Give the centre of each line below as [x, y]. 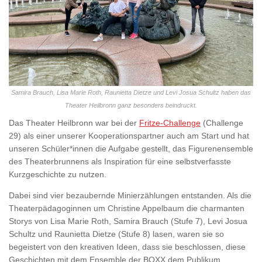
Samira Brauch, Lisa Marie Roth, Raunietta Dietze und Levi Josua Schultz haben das [131, 93]
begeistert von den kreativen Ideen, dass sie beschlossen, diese [127, 247]
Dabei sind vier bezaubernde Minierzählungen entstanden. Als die [130, 196]
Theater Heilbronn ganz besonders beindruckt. [131, 106]
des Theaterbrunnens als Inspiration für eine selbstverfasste [120, 162]
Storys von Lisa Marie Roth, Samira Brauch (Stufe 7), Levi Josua [128, 221]
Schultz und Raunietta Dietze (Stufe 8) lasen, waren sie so [116, 234]
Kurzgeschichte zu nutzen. [58, 175]
